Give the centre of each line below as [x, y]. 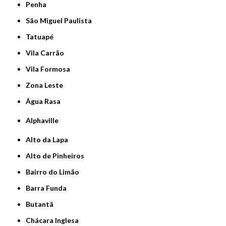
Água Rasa [46, 101]
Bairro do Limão [55, 172]
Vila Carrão [48, 52]
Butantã [42, 204]
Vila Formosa [51, 69]
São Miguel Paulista [61, 20]
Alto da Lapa [50, 139]
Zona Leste [47, 85]
